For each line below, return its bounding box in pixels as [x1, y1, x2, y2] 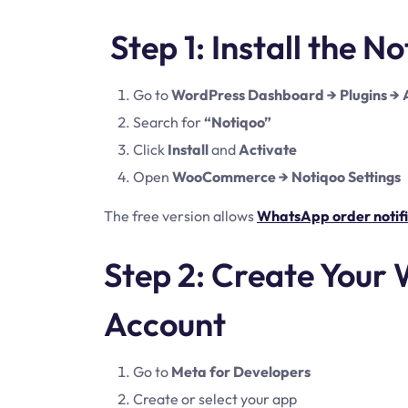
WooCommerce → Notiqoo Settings [172, 168, 401, 186]
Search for [133, 113, 204, 131]
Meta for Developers [171, 362, 311, 381]
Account [104, 303, 226, 344]
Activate [239, 140, 297, 158]
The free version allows [104, 207, 257, 225]
